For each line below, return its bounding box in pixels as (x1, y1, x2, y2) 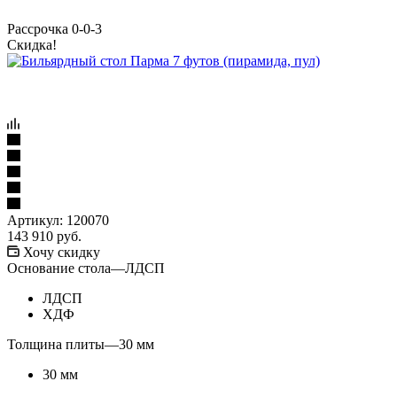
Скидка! (7, 36, 57, 52)
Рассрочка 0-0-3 (7, 20, 102, 36)
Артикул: (7, 212, 63, 228)
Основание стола (7, 260, 111, 276)
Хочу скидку (23, 244, 100, 260)
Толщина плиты (7, 336, 105, 352)
